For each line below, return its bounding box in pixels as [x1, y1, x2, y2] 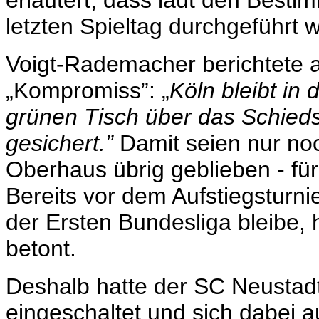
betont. [6, 236, 76, 262]
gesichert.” [6, 130, 113, 157]
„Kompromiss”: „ [6, 78, 169, 104]
